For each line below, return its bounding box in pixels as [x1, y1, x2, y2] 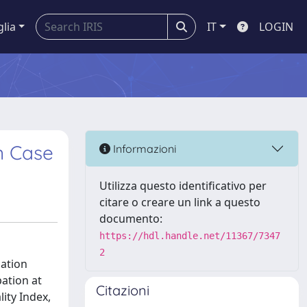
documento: [99, 211, 162, 226]
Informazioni [110, 141, 176, 156]
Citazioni [96, 282, 149, 299]
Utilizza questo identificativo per [99, 178, 267, 193]
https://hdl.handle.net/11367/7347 [99, 230, 280, 241]
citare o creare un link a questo [99, 195, 260, 210]
